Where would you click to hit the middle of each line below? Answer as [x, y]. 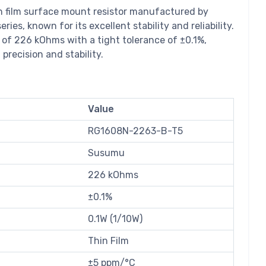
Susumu [106, 153]
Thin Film [108, 241]
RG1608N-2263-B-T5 [135, 131]
